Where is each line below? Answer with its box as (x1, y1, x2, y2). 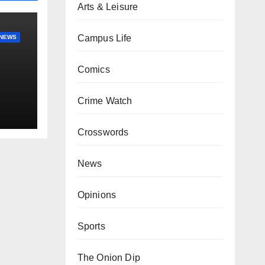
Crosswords (77, 127, 129, 137)
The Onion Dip (77, 253, 141, 263)
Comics (77, 64, 110, 75)
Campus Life (77, 33, 132, 43)
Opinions (77, 190, 117, 200)
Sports (77, 221, 105, 231)
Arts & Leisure (77, 2, 138, 12)
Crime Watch (77, 96, 132, 106)
